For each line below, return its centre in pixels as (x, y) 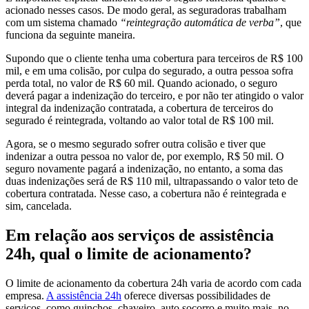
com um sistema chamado (63, 23)
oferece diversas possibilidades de (196, 296)
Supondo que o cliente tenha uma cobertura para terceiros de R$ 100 (154, 59)
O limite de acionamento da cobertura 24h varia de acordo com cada (153, 283)
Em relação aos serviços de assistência (140, 236)
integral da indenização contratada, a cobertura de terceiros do (139, 108)
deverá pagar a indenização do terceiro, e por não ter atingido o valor (154, 96)
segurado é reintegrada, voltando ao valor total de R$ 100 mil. (140, 121)
